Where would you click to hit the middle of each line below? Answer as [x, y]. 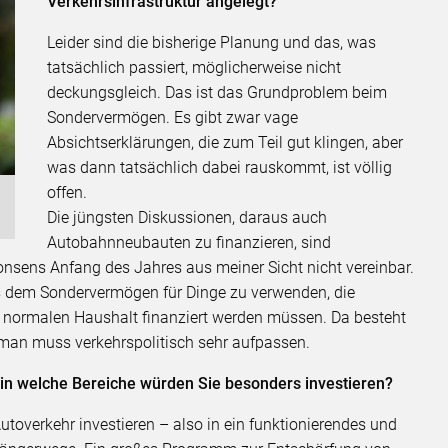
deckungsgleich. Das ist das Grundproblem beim [217, 93]
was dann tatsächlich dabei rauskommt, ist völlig [220, 168]
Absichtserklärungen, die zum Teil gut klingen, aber [225, 143]
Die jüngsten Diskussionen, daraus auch [187, 218]
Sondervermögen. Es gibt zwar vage [173, 118]
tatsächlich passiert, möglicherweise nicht [194, 68]
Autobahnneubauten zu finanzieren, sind [189, 243]
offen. [67, 193]
